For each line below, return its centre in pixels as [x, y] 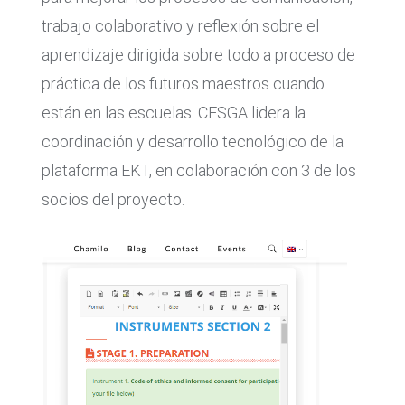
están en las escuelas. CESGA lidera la [174, 112]
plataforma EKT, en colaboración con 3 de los [199, 170]
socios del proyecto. [113, 199]
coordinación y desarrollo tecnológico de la [193, 141]
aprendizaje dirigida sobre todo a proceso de [198, 54]
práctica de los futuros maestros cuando [183, 83]
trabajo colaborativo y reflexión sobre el [180, 25]
